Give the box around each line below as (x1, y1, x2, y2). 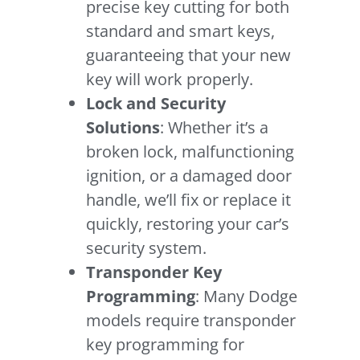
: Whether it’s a (160, 117, 269, 139)
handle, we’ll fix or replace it (86, 189, 292, 211)
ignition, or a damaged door (86, 165, 292, 187)
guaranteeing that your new (86, 44, 292, 67)
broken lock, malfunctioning (86, 141, 295, 163)
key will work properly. (86, 68, 254, 91)
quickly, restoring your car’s (86, 213, 290, 235)
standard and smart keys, (86, 20, 276, 43)
